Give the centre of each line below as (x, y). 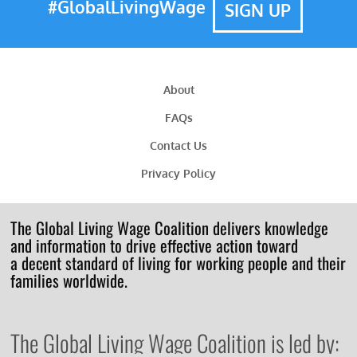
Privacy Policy (178, 174)
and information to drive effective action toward (155, 245)
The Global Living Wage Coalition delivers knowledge (170, 228)
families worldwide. (69, 280)
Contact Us (178, 146)
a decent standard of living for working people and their (178, 263)
